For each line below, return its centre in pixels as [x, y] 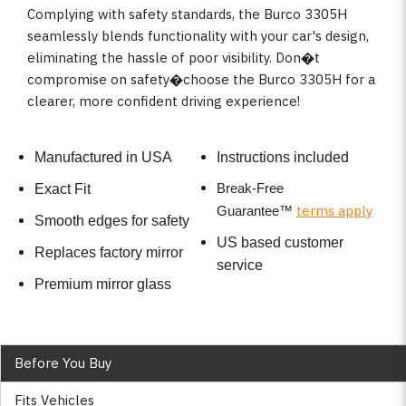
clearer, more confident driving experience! [164, 101]
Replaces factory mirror [108, 253]
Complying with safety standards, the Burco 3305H [187, 14]
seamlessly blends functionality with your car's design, [198, 35]
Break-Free [250, 188]
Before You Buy [63, 362]
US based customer [280, 243]
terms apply [334, 211]
